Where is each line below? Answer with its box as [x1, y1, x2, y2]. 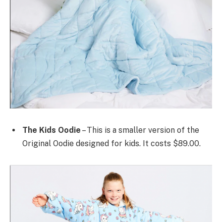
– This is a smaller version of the [81, 125, 199, 135]
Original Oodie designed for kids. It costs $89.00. [22, 138, 201, 148]
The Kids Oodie [22, 125, 81, 135]
